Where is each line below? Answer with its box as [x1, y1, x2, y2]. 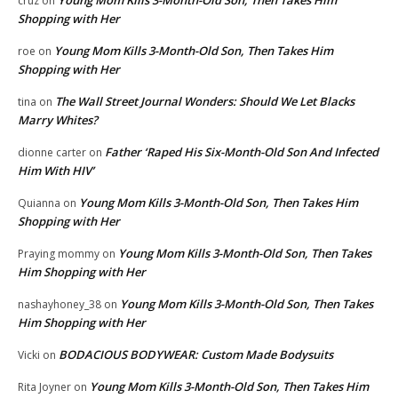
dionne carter [18, 144, 86, 160]
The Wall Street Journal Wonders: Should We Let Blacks [55, 92, 354, 109]
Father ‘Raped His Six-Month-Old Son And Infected [105, 143, 378, 160]
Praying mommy [18, 245, 99, 261]
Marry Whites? [18, 111, 98, 128]
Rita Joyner [18, 378, 71, 394]
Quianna [18, 195, 60, 211]
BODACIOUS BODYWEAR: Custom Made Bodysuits [59, 346, 333, 362]
